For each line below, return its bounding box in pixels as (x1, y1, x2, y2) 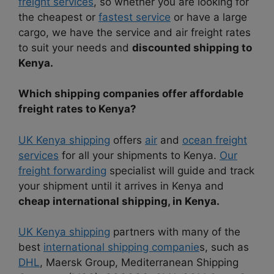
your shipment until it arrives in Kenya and (18, 179, 224, 192)
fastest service (98, 10, 171, 23)
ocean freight (182, 133, 247, 146)
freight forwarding (18, 164, 106, 177)
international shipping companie (43, 241, 199, 254)
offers (110, 133, 145, 146)
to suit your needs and (18, 41, 132, 54)
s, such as (199, 241, 249, 254)
